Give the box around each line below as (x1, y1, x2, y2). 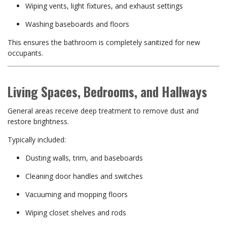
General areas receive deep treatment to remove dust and (8, 106, 199, 116)
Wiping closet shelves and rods (25, 208, 126, 217)
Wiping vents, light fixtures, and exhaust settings (25, 1, 183, 11)
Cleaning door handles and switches (25, 171, 143, 181)
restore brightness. (8, 117, 69, 126)
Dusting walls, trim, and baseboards (25, 153, 143, 163)
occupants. (8, 48, 43, 58)
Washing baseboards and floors (25, 19, 129, 29)
